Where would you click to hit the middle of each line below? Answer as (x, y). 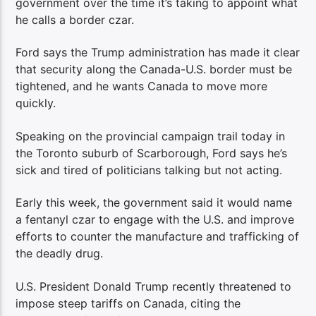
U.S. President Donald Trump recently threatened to (154, 286)
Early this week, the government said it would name (154, 203)
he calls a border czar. (75, 20)
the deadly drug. (60, 254)
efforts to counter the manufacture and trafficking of (158, 237)
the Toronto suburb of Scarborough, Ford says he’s (152, 153)
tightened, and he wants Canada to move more (142, 86)
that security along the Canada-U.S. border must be (154, 69)
